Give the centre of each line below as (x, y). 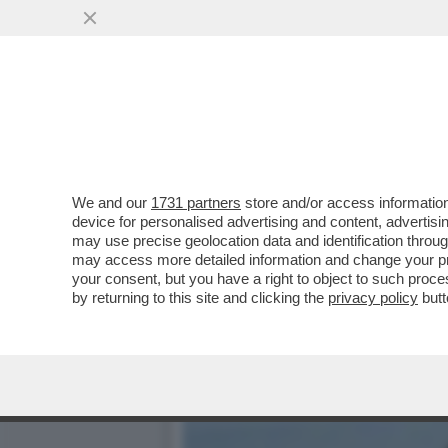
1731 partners (196, 202)
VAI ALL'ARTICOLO (283, 161)
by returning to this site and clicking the (200, 297)
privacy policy (373, 297)
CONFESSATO (250, 121)
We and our (111, 202)
